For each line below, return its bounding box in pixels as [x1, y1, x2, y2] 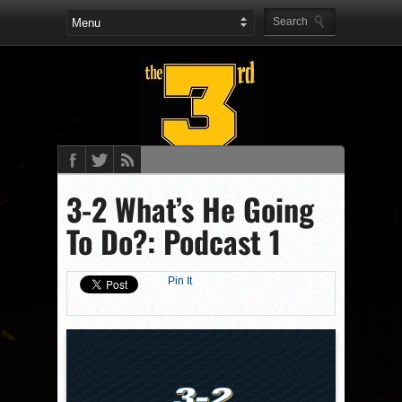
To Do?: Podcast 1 [66, 218, 281, 264]
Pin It [168, 275, 192, 287]
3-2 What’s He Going [66, 186, 314, 232]
